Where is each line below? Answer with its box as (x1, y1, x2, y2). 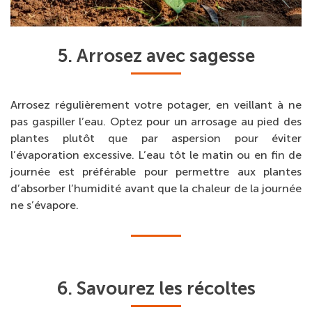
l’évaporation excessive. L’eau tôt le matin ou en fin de (10, 148, 302, 162)
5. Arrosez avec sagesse (57, 45, 255, 67)
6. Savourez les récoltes (56, 277, 256, 299)
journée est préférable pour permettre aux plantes (10, 164, 302, 178)
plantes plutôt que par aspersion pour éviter (10, 131, 302, 145)
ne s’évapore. (10, 198, 79, 212)
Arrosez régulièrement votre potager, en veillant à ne (10, 97, 302, 111)
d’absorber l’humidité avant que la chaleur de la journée (10, 181, 302, 195)
